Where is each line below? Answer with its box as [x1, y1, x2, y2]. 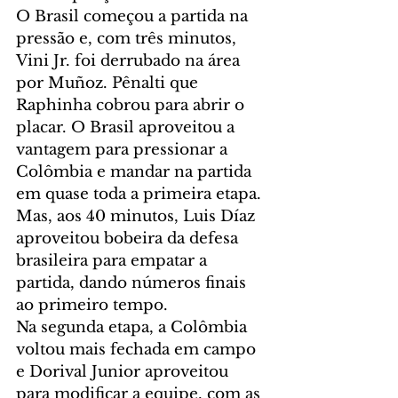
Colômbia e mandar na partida [16, 162, 256, 181]
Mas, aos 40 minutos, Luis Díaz [16, 206, 259, 226]
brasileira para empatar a [16, 251, 211, 270]
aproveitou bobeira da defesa [16, 228, 243, 248]
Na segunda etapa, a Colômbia [16, 317, 251, 337]
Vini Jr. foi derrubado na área [16, 51, 244, 70]
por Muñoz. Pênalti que [16, 73, 203, 92]
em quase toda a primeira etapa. [16, 184, 266, 203]
